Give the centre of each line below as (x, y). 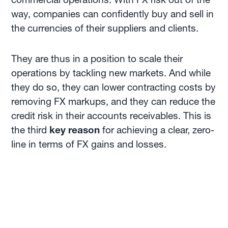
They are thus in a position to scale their (97, 59)
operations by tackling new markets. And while (111, 73)
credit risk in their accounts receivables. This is (111, 116)
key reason (75, 130)
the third (31, 130)
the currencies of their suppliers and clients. (105, 28)
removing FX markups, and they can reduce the (113, 102)
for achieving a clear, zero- (157, 130)
